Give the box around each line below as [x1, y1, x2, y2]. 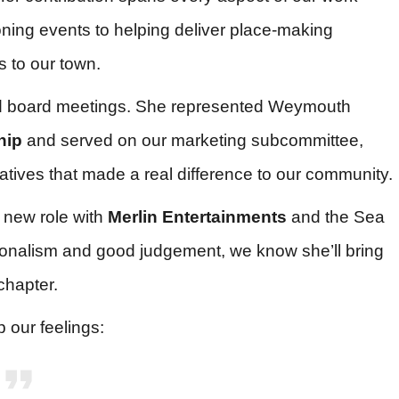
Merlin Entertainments [108, 208, 287, 227]
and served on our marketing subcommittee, [22, 131, 363, 151]
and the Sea [287, 208, 385, 227]
